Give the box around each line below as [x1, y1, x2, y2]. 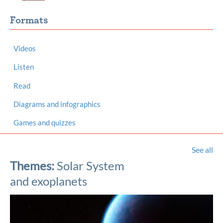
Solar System [57, 158, 124, 173]
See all [192, 144, 213, 154]
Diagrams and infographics [13, 99, 101, 109]
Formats [10, 14, 48, 25]
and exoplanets [10, 173, 87, 188]
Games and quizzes [13, 118, 76, 127]
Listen [13, 62, 34, 72]
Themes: [10, 158, 57, 173]
